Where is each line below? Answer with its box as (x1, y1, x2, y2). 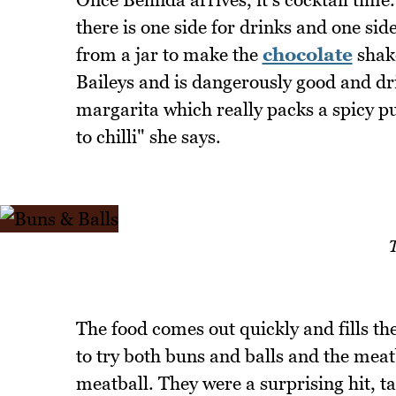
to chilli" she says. (75, 125, 221, 148)
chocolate (262, 42, 353, 65)
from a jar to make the (75, 42, 263, 65)
